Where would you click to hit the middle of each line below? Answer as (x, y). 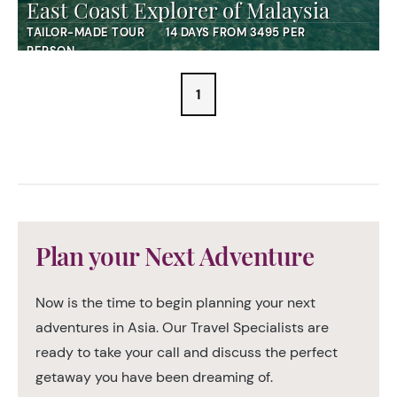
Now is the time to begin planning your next (175, 303)
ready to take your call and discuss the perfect (187, 352)
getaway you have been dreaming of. (154, 377)
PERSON (51, 51)
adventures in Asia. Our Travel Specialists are (182, 327)
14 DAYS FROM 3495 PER (236, 32)
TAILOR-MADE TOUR (86, 32)
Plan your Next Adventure (175, 256)
